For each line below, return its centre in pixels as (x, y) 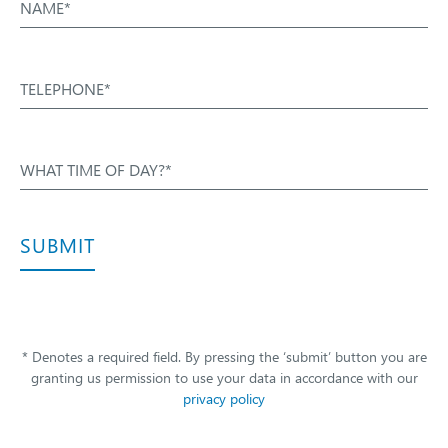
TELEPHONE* (65, 88)
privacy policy (224, 398)
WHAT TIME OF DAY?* (96, 169)
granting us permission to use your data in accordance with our (224, 377)
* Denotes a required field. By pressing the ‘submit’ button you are (224, 356)
